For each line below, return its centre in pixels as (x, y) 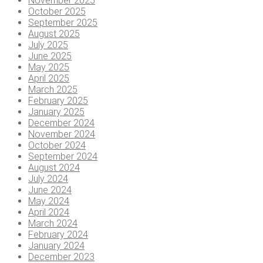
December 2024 (61, 123)
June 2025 (50, 56)
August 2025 (54, 34)
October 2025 (57, 12)
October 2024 (57, 146)
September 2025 (63, 23)
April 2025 (49, 79)
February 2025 (58, 101)
